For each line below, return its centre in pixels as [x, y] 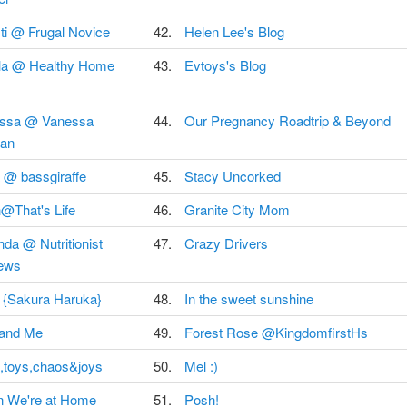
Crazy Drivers [226, 243]
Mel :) [201, 366]
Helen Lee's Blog [234, 32]
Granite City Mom [237, 210]
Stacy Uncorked [232, 176]
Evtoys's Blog [225, 65]
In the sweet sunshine [248, 299]
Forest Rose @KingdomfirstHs [276, 333]
